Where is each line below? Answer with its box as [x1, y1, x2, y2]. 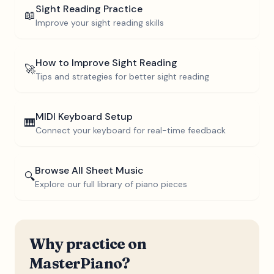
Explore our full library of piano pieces [35, 179, 187, 190]
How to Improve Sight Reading [35, 56, 177, 69]
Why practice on [29, 235, 146, 253]
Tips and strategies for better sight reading [35, 71, 209, 82]
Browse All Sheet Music [35, 164, 144, 177]
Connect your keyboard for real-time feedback [35, 125, 226, 136]
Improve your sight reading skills [35, 17, 164, 28]
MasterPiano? [29, 254, 130, 272]
